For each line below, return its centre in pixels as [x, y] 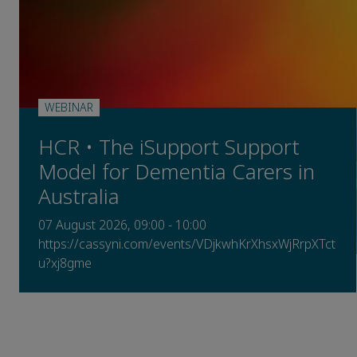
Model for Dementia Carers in [177, 172]
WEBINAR [69, 107]
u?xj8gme [65, 263]
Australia [79, 196]
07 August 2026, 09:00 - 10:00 [122, 225]
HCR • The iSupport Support [169, 147]
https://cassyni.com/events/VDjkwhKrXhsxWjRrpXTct [187, 244]
